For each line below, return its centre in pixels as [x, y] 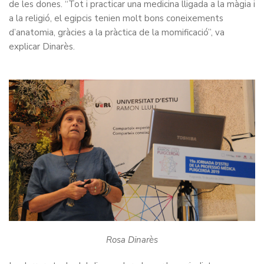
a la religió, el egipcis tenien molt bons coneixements [116, 19]
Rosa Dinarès [132, 240]
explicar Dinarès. [42, 47]
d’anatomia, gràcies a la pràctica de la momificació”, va [117, 33]
